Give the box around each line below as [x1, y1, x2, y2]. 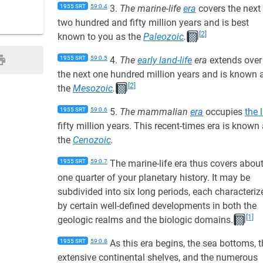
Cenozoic [73, 134, 111, 146]
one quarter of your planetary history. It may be [58, 172, 250, 183]
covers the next [196, 3, 261, 14]
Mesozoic [73, 83, 113, 94]
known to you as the [58, 31, 143, 42]
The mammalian [120, 106, 190, 117]
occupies [203, 106, 245, 117]
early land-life [137, 55, 192, 66]
